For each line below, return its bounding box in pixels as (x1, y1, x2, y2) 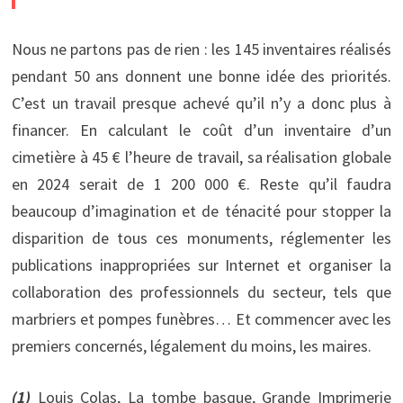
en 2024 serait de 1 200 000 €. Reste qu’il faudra (11, 173, 392, 194)
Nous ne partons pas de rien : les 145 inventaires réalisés (11, 38, 392, 59)
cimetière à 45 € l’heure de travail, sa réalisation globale (11, 146, 392, 167)
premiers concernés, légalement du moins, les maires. (11, 335, 372, 356)
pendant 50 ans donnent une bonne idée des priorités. (11, 65, 392, 86)
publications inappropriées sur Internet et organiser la (11, 254, 392, 275)
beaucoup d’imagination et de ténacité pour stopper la (11, 200, 392, 221)
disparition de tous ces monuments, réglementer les (11, 227, 392, 248)
